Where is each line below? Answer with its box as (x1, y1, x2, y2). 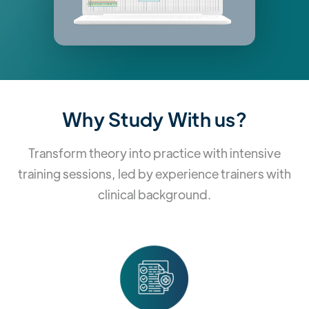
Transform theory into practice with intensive (28, 145, 281, 161)
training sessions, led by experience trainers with (18, 166, 291, 182)
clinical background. (98, 186, 211, 203)
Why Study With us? (61, 106, 248, 132)
